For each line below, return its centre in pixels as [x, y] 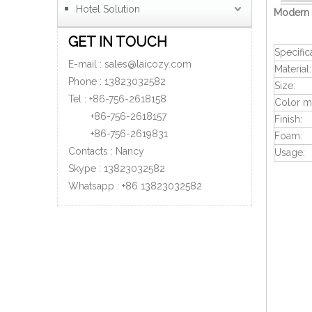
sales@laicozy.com [148, 64]
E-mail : [86, 64]
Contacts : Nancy [108, 151]
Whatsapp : [95, 186]
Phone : [86, 81]
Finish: [288, 119]
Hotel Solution [108, 9]
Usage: [290, 153]
